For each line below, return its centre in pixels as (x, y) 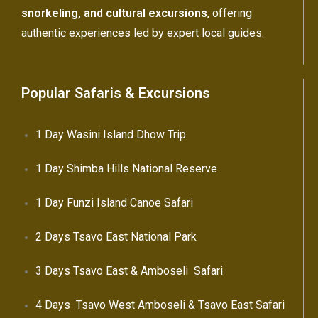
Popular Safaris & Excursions (116, 93)
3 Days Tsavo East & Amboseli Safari (129, 271)
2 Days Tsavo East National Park (116, 237)
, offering (230, 13)
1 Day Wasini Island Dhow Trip (111, 135)
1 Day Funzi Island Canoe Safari (114, 203)
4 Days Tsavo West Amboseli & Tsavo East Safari (160, 305)
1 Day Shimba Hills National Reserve (126, 169)
